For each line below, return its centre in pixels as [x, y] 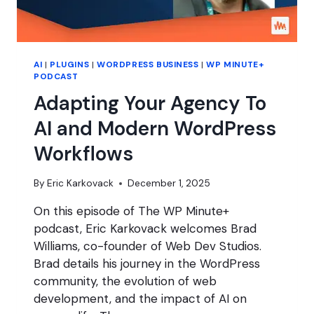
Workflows [83, 154]
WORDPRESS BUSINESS [148, 65]
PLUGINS [70, 65]
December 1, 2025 [169, 183]
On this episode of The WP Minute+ [131, 211]
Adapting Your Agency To [150, 104]
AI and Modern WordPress [155, 129]
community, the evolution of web [125, 281]
